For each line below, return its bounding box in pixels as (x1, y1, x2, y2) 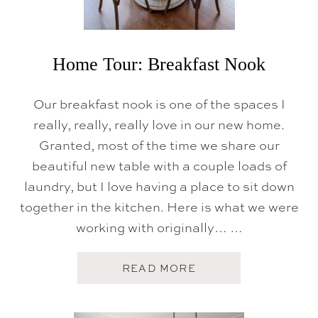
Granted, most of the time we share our (38, 136, 280, 154)
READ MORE (121, 261, 197, 275)
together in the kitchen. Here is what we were (19, 197, 299, 216)
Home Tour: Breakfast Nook (53, 54, 265, 75)
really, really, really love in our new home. (33, 115, 285, 133)
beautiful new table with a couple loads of (31, 156, 287, 175)
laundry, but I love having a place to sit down (23, 177, 295, 195)
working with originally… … (75, 218, 243, 236)
